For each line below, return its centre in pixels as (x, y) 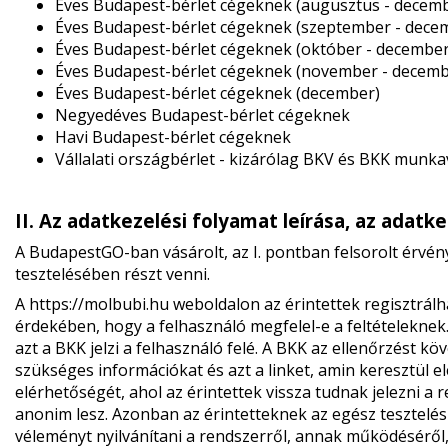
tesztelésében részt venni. (112, 274)
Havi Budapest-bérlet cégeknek (172, 137)
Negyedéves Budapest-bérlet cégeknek (202, 115)
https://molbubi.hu (98, 304)
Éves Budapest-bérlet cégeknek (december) (217, 93)
